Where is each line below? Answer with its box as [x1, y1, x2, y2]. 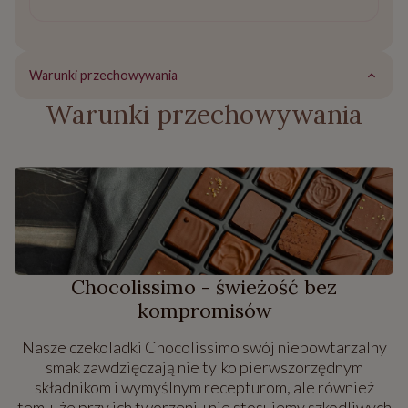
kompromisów [137, 297, 271, 323]
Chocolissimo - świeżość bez [71, 273, 337, 300]
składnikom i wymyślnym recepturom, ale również [34, 376, 374, 397]
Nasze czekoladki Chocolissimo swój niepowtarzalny [21, 336, 387, 357]
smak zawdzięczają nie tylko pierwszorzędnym [45, 356, 363, 377]
